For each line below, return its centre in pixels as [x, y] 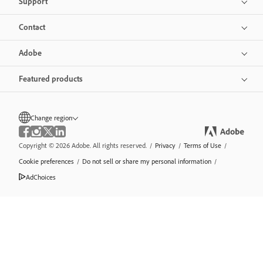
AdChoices [41, 177]
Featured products [51, 78]
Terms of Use [203, 145]
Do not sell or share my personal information [147, 161]
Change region [51, 117]
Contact [32, 27]
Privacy [165, 145]
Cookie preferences [46, 161]
